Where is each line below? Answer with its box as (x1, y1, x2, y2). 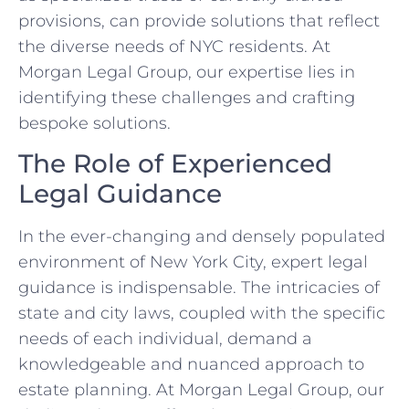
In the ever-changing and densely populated (18, 226, 385, 247)
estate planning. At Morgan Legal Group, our (18, 380, 384, 401)
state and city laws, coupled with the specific (18, 303, 385, 324)
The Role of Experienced (18, 148, 332, 180)
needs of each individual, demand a (18, 329, 312, 350)
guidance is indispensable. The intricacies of (18, 278, 380, 299)
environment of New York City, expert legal (18, 252, 368, 273)
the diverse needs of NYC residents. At (18, 36, 330, 57)
